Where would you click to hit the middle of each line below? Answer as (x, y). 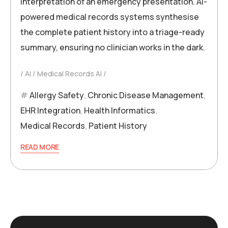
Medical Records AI (69, 74)
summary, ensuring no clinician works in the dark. (113, 48)
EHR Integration (50, 111)
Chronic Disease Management (146, 95)
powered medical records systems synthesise (110, 17)
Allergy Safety (57, 95)
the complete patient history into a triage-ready (112, 32)
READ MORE (40, 147)
